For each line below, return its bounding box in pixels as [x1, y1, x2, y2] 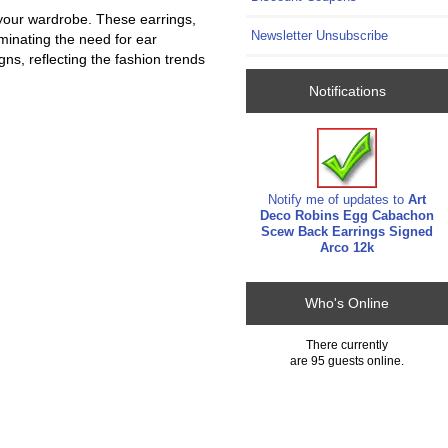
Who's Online [305, 295, 390, 312]
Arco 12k [320, 240, 375, 256]
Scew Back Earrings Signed [261, 224, 434, 240]
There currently [306, 337, 389, 351]
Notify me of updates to [268, 192, 409, 208]
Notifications [308, 82, 386, 99]
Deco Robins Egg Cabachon [260, 208, 435, 224]
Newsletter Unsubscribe [251, 28, 389, 44]
